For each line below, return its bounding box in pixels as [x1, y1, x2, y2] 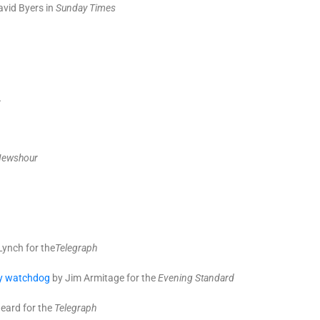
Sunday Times [56, 2, 116, 14]
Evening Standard [158, 272, 234, 284]
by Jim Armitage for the [50, 272, 158, 284]
